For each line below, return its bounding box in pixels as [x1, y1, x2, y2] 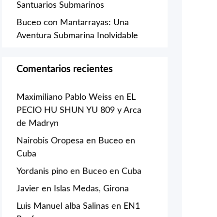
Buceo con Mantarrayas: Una [16, 18, 129, 27]
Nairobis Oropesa [16, 136, 84, 145]
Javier [16, 184, 39, 193]
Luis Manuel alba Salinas [16, 201, 109, 211]
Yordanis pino [16, 167, 68, 176]
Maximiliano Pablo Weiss [16, 93, 112, 102]
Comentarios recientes [16, 64, 113, 74]
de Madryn [16, 119, 59, 128]
